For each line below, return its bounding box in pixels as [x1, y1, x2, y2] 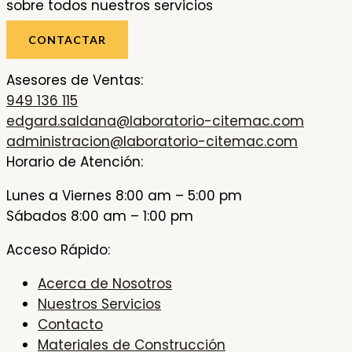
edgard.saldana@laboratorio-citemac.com [6, 111, 304, 130]
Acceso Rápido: [6, 240, 110, 259]
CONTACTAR [28, 32, 106, 46]
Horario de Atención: [6, 152, 143, 171]
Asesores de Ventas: [6, 70, 143, 90]
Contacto [38, 314, 103, 334]
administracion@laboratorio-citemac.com [6, 131, 298, 151]
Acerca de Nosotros [38, 273, 172, 293]
